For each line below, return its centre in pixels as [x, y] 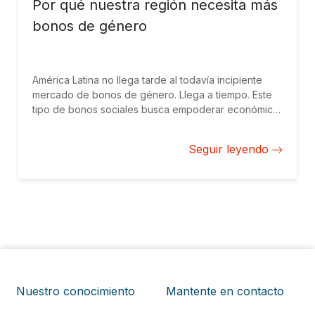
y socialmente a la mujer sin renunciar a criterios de [151, 124]
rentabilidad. [61, 139]
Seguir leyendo [229, 149]
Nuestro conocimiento [76, 291]
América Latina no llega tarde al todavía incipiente [147, 80]
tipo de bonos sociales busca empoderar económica [155, 109]
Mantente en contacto [225, 291]
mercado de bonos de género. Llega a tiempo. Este [152, 95]
